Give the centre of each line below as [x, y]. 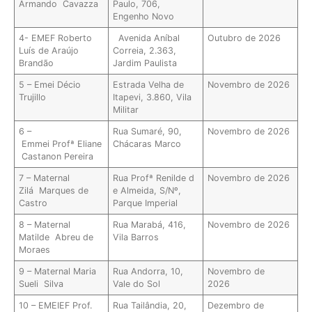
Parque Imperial [148, 203]
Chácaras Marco [156, 144]
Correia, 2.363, [145, 51]
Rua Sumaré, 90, [148, 132]
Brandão [38, 63]
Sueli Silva [47, 284]
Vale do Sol [140, 284]
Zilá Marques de [54, 191]
